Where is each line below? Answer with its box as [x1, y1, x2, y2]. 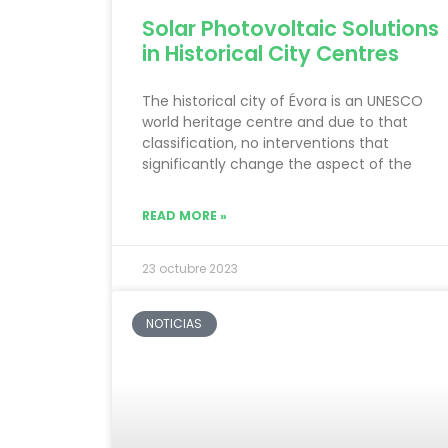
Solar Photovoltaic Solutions [142, 13, 439, 43]
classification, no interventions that [142, 132, 389, 153]
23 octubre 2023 [142, 259, 238, 277]
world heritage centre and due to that [142, 111, 408, 132]
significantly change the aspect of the [142, 153, 412, 174]
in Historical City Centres [142, 38, 399, 68]
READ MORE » [142, 206, 227, 224]
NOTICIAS [146, 315, 203, 333]
